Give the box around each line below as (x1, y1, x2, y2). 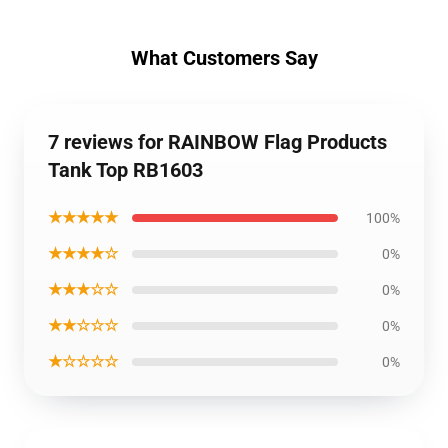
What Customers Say (130, 46, 318, 70)
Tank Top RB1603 (48, 158, 203, 182)
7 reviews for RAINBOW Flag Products (48, 130, 387, 154)
